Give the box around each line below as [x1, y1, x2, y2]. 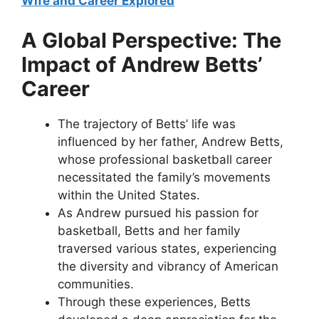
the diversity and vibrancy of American [58, 258, 278, 273]
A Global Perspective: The [21, 27, 281, 53]
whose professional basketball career [58, 152, 272, 167]
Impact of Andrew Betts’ [21, 51, 263, 77]
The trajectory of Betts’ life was [58, 116, 236, 131]
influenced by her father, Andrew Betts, [58, 134, 283, 149]
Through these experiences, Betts [58, 294, 251, 309]
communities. [58, 276, 134, 291]
